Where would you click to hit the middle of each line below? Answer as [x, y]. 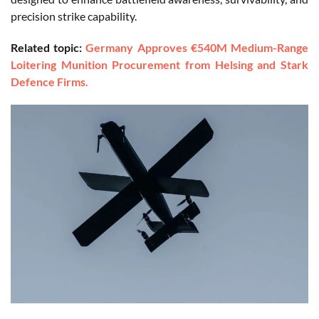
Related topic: [48, 48]
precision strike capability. [74, 16]
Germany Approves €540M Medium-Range [197, 48]
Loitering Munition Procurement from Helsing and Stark [159, 65]
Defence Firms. [49, 82]
